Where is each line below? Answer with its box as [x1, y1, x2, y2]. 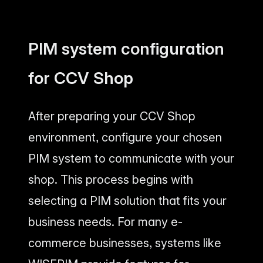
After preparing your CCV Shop [28, 109, 195, 123]
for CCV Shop [28, 68, 133, 88]
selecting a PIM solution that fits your [28, 193, 227, 208]
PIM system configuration [28, 38, 224, 59]
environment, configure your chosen [28, 130, 222, 144]
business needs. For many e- [28, 214, 183, 229]
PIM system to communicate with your [28, 151, 234, 166]
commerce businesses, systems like [28, 235, 221, 250]
